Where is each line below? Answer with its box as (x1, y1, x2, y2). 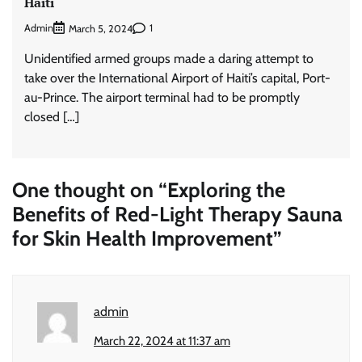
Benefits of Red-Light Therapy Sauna (12, 200, 343, 226)
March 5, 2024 (69, 22, 133, 35)
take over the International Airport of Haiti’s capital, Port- (24, 69, 330, 86)
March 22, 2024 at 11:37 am (94, 333, 230, 348)
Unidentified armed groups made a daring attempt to (24, 50, 314, 66)
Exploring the (167, 176, 285, 202)
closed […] (24, 108, 79, 124)
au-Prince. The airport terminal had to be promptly (24, 89, 300, 105)
